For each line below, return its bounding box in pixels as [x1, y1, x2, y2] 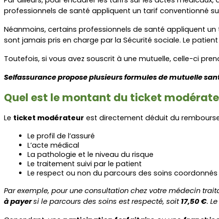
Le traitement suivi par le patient [27, 158, 142, 169]
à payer [4, 196, 33, 206]
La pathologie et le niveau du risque [27, 149, 153, 159]
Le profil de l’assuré [27, 131, 95, 141]
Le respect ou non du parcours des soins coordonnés [27, 168, 218, 178]
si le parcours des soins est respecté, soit [33, 196, 181, 206]
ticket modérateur [13, 112, 84, 123]
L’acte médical [27, 140, 79, 150]
